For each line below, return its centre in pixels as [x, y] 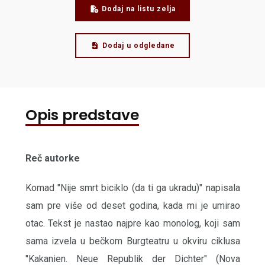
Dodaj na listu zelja [138, 9]
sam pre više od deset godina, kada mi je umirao [132, 206]
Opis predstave [82, 115]
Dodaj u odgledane [138, 46]
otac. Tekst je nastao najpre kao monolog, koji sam [132, 224]
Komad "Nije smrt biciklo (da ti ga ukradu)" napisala [132, 188]
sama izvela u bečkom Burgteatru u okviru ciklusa [132, 241]
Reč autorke [52, 159]
